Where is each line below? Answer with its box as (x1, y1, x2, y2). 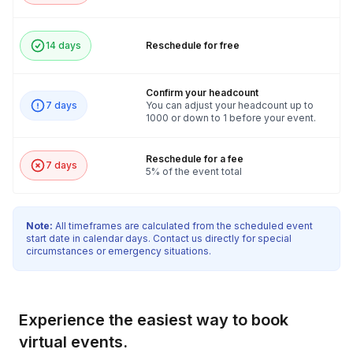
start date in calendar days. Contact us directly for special (26, 232, 292, 245)
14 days (46, 39, 81, 52)
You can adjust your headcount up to (146, 99, 314, 112)
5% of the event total (146, 165, 242, 178)
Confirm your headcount (146, 87, 258, 99)
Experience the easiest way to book (19, 310, 288, 330)
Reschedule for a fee (146, 153, 243, 165)
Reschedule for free (146, 39, 240, 52)
